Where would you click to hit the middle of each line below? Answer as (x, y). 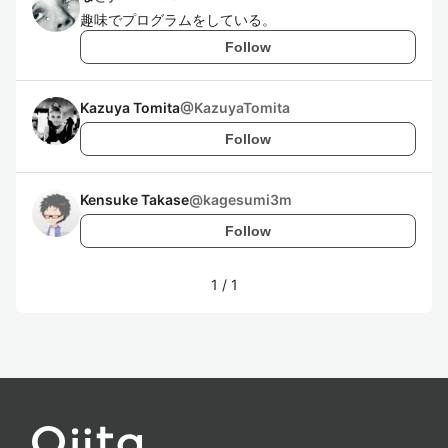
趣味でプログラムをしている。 (178, 19)
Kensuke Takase (134, 199)
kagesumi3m (247, 199)
